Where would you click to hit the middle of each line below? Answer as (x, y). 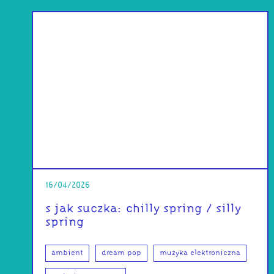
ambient (68, 253)
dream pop (122, 253)
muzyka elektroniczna (200, 253)
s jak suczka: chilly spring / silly (143, 209)
